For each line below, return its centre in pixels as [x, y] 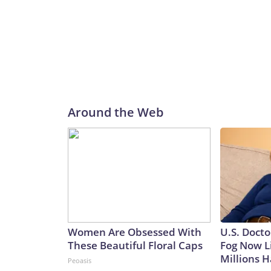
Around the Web [116, 113]
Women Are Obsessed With [135, 232]
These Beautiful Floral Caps [135, 246]
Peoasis [80, 261]
